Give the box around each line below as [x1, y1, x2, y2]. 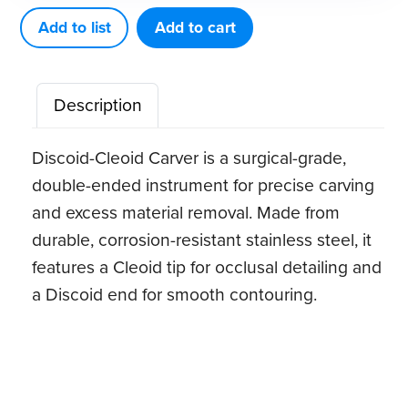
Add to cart [154, 15, 236, 39]
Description [53, 92, 142, 119]
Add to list [37, 15, 111, 39]
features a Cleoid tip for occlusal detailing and [32, 253, 382, 280]
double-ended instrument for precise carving [32, 171, 375, 199]
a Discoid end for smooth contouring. [32, 280, 318, 308]
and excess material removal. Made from [32, 199, 341, 226]
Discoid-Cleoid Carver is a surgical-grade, [32, 144, 347, 171]
